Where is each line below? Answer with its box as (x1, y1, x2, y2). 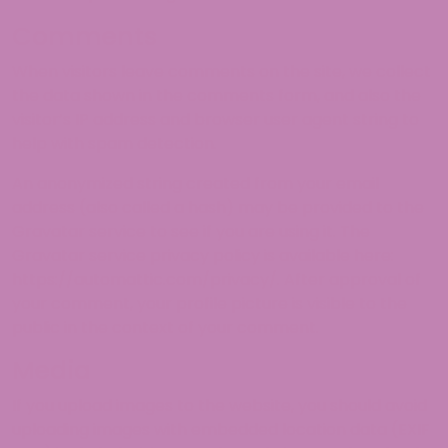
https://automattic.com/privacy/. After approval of (12, 268, 421, 291)
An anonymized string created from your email (12, 172, 379, 195)
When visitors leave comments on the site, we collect (12, 60, 431, 83)
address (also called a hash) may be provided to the (12, 196, 424, 219)
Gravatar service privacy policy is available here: (12, 244, 394, 267)
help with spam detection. (12, 132, 217, 155)
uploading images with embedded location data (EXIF (12, 418, 430, 441)
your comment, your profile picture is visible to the (12, 292, 407, 315)
